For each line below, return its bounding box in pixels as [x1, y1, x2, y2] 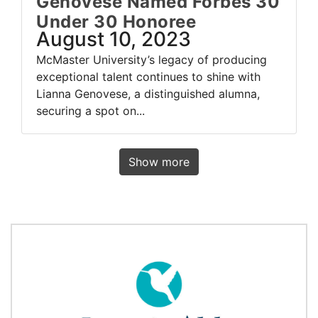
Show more [128, 155, 190, 170]
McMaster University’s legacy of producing [36, 53, 267, 67]
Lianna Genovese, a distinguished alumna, [36, 87, 260, 102]
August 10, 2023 [36, 27, 191, 52]
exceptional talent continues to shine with [36, 70, 261, 84]
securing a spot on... [36, 104, 145, 119]
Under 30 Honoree [36, 11, 196, 33]
